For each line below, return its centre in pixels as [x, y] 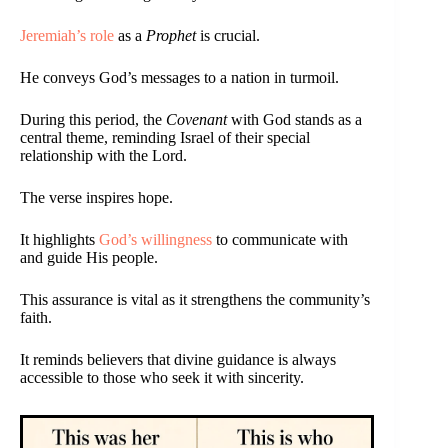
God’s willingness [155, 240]
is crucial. [228, 36]
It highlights [59, 240]
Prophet [171, 36]
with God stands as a [294, 120]
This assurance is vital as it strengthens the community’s [195, 300]
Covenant [196, 120]
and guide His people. [89, 258]
